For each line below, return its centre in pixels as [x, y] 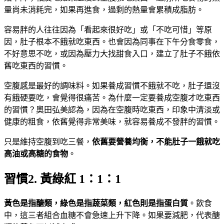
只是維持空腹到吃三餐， [48, 142]
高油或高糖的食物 [36, 154]
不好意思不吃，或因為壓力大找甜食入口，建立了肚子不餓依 [112, 54]
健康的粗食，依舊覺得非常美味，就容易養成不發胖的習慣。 [112, 122]
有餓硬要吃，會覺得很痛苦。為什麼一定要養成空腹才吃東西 [112, 98]
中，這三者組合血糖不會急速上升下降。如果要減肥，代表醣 [112, 215]
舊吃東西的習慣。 [36, 66]
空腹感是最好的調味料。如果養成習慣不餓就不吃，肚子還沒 [112, 86]
